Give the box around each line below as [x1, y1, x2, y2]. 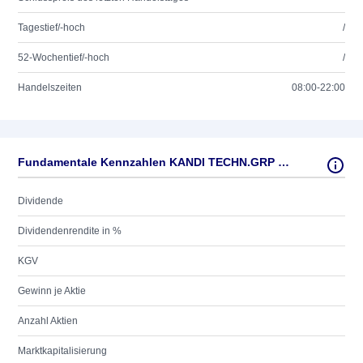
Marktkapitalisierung [18, 345, 107, 357]
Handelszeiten [18, 82, 82, 93]
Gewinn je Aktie [18, 285, 86, 297]
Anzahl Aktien [18, 315, 78, 327]
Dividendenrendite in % [18, 225, 122, 237]
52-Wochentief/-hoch [18, 52, 109, 63]
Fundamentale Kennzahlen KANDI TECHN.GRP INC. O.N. [278, 156, 289, 169]
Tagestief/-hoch [18, 22, 85, 33]
